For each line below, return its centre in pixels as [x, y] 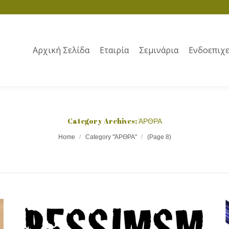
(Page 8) [159, 137]
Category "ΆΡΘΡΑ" [111, 137]
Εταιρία [114, 50]
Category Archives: [103, 121]
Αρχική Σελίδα [61, 50]
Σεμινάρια [159, 50]
